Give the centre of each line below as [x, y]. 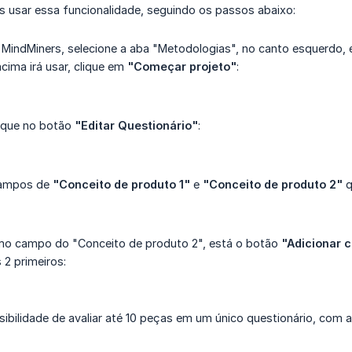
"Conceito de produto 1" [121, 185]
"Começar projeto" [182, 67]
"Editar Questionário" [136, 126]
